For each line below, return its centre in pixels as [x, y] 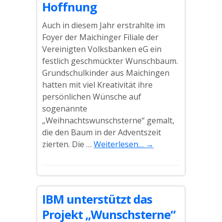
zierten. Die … [68, 144]
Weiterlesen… [120, 144]
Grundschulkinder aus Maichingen [106, 73]
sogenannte [65, 109]
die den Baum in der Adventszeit [102, 132]
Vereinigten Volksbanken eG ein [102, 49]
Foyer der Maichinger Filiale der [100, 37]
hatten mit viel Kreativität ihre [97, 85]
